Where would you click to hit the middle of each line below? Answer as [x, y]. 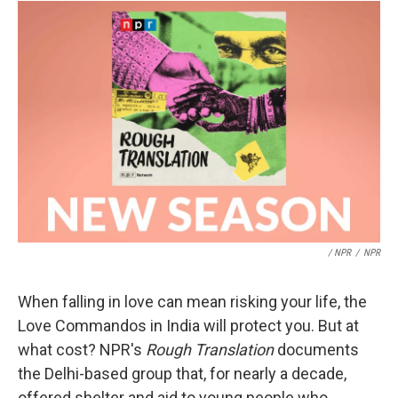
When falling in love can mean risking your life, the [192, 302]
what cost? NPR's [82, 350]
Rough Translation [210, 350]
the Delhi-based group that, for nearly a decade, [182, 374]
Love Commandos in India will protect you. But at [188, 326]
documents [316, 350]
